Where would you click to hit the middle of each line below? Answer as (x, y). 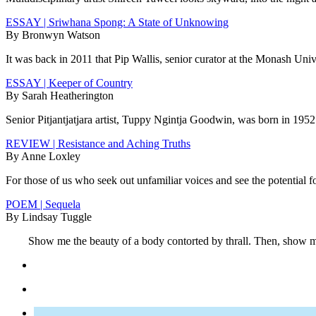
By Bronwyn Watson (53, 35)
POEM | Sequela (43, 205)
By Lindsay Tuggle (49, 217)
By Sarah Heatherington (60, 96)
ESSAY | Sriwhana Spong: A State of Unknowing (117, 23)
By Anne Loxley (43, 157)
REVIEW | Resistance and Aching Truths (98, 144)
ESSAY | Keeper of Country (69, 83)
